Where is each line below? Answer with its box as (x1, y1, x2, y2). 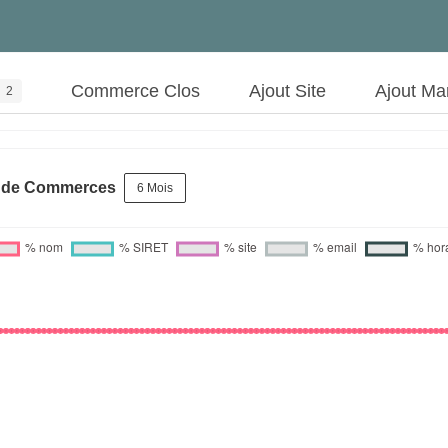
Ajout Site (249, 80, 327, 101)
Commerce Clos (70, 80, 200, 101)
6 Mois (137, 180, 173, 195)
